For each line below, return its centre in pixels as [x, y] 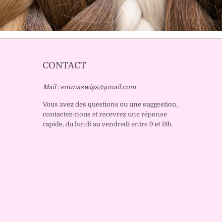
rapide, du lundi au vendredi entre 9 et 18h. [108, 124]
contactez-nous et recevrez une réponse [105, 114]
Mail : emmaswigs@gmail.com [89, 87]
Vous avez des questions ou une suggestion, [110, 105]
